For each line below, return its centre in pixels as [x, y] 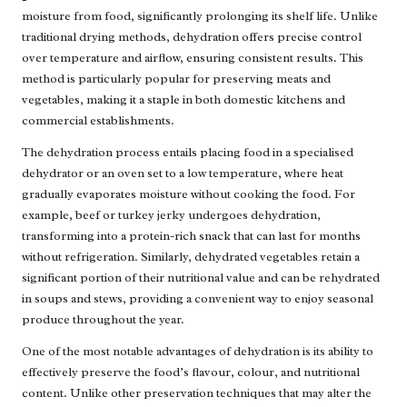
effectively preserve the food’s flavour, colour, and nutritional [191, 372]
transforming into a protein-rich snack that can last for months [191, 235]
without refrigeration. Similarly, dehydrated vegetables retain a [191, 256]
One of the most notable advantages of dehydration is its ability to [198, 351]
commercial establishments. [98, 120]
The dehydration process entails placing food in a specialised [188, 152]
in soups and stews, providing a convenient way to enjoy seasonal [198, 298]
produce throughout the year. [103, 319]
